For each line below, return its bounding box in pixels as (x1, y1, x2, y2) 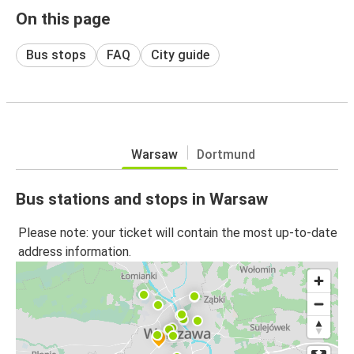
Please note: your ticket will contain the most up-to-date (18, 225, 337, 241)
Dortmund (196, 146, 255, 162)
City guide (151, 47, 209, 62)
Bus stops (26, 47, 86, 62)
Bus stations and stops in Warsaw (16, 189, 268, 209)
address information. (18, 244, 131, 260)
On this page (16, 9, 110, 28)
